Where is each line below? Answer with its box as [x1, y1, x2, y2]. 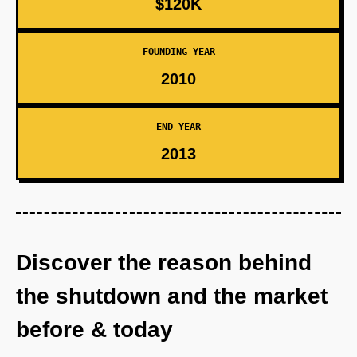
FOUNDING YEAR [142, 46, 215, 57]
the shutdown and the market [16, 284, 328, 308]
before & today [16, 317, 173, 342]
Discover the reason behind [16, 250, 312, 275]
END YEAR [156, 121, 201, 132]
